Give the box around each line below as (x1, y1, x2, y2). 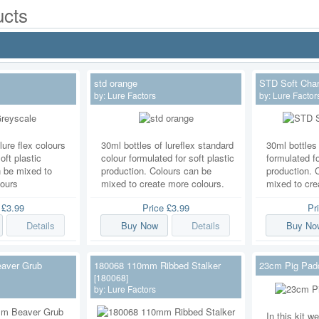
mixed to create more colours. (101, 177, 224, 190)
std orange (94, 76, 137, 90)
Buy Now (120, 219, 158, 233)
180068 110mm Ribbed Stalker (94, 258, 221, 273)
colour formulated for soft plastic (101, 151, 234, 164)
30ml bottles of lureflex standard (101, 138, 234, 152)
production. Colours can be (101, 164, 211, 177)
